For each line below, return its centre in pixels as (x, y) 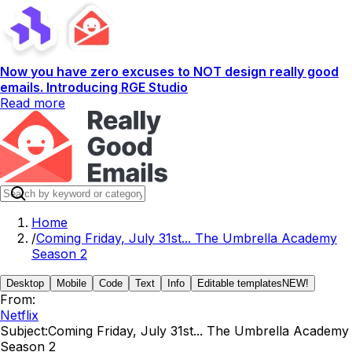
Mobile (71, 283)
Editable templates (240, 283)
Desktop (25, 283)
